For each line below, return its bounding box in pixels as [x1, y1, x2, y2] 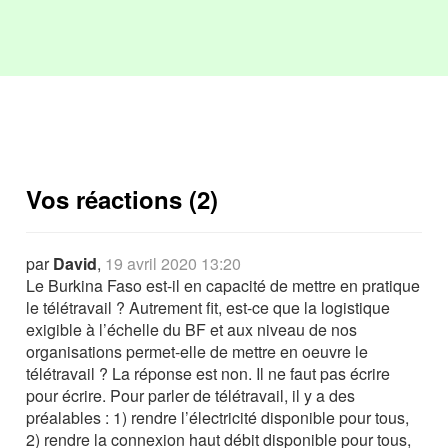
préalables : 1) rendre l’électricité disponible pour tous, [26, 405, 410, 429]
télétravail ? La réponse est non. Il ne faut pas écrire [26, 361, 391, 385]
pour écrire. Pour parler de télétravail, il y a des [26, 383, 356, 407]
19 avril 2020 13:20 [105, 251, 242, 275]
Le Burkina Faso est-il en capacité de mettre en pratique [26, 273, 421, 297]
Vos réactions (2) [26, 181, 219, 216]
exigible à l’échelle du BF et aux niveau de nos [26, 317, 358, 341]
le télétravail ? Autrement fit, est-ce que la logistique [26, 295, 391, 319]
